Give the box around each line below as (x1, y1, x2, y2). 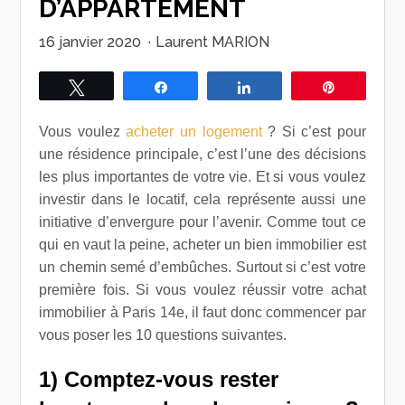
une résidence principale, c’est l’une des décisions (39, 146, 366, 162)
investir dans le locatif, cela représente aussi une (39, 192, 366, 207)
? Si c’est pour (261, 124, 366, 139)
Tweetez (95, 80, 141, 93)
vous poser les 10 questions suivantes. (39, 327, 287, 343)
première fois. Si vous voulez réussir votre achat (39, 282, 366, 297)
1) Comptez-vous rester (39, 367, 279, 391)
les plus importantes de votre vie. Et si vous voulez (39, 169, 366, 184)
